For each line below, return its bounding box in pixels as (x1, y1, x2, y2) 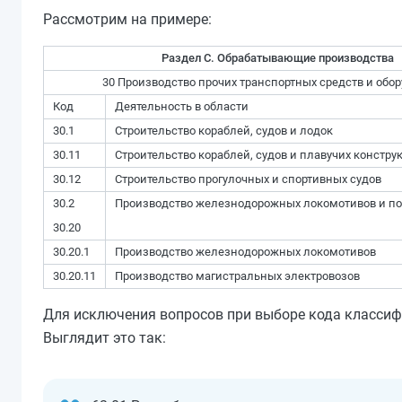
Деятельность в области (115, 100, 249, 113)
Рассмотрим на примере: (43, 11, 212, 28)
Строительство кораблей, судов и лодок (115, 124, 333, 137)
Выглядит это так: (43, 329, 166, 346)
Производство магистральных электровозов (115, 269, 360, 283)
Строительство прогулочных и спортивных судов (115, 172, 381, 186)
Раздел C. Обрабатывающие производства (161, 51, 394, 65)
